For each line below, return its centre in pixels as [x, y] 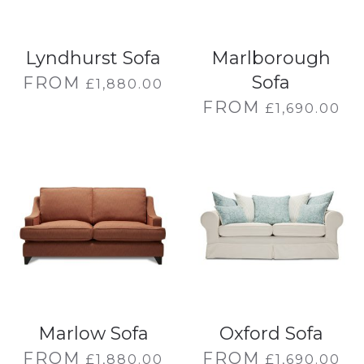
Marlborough [271, 58]
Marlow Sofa [93, 334]
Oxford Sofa [271, 334]
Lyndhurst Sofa [93, 58]
